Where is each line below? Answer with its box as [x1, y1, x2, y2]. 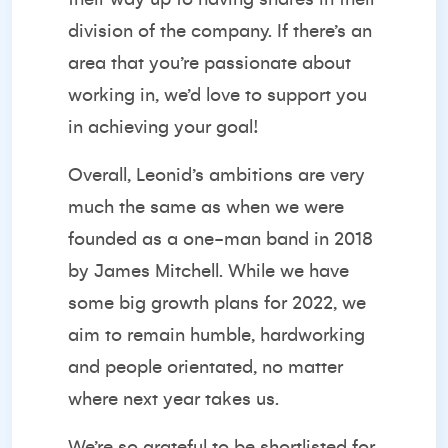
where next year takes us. [68, 389, 279, 409]
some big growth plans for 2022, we [68, 293, 366, 313]
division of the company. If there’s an [68, 21, 372, 41]
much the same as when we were [68, 197, 344, 217]
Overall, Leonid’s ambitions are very [68, 165, 365, 185]
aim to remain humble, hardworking [68, 325, 365, 345]
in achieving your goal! [68, 117, 259, 137]
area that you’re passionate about [68, 53, 351, 73]
